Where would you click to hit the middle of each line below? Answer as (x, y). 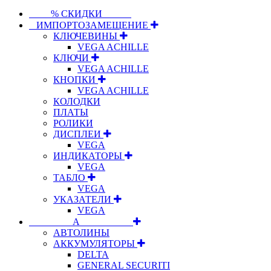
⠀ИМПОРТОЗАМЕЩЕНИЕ (90, 25)
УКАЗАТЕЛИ (83, 199)
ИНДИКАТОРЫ (89, 155)
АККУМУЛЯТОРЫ (95, 243)
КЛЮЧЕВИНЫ (87, 36)
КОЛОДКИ (77, 101)
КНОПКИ (76, 79)
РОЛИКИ (73, 123)
